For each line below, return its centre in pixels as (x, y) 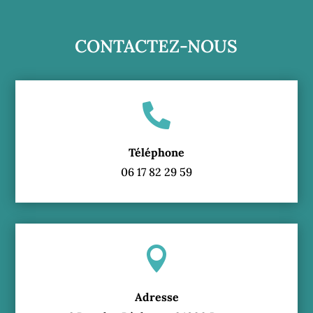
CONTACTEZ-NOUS (156, 46)
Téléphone (156, 152)
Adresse (156, 297)
